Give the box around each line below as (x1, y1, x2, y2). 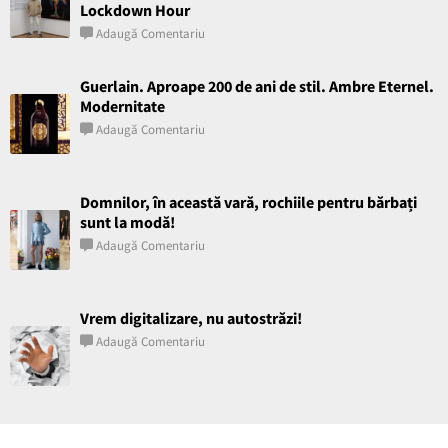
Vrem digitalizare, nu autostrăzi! (80, 307, 302, 328)
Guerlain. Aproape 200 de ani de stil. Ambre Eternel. (80, 75, 434, 96)
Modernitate (80, 95, 165, 116)
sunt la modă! (80, 211, 175, 232)
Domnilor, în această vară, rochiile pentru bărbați (80, 191, 417, 212)
